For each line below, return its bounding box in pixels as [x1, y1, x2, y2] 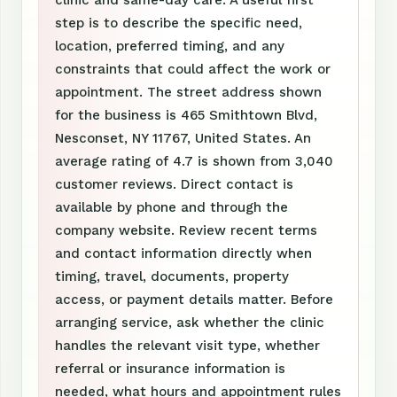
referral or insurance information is [55, 361, 285, 378]
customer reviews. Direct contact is [55, 176, 293, 193]
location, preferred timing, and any [55, 38, 284, 55]
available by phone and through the [55, 199, 288, 216]
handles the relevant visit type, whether [55, 338, 320, 354]
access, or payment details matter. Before [55, 292, 333, 308]
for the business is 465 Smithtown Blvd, [55, 107, 317, 124]
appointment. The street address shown [55, 84, 322, 101]
